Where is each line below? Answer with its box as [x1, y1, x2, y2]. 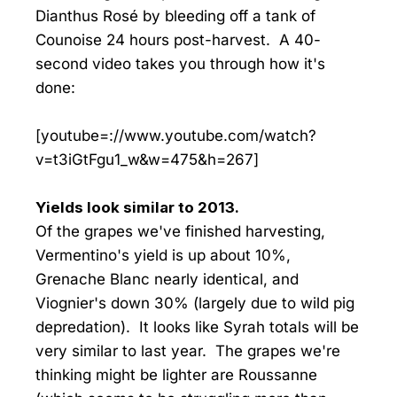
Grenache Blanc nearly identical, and [35, 270, 299, 289]
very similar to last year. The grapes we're [35, 342, 340, 361]
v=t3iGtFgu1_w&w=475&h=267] [35, 151, 259, 169]
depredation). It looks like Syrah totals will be [35, 318, 359, 337]
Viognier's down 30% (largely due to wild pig [35, 294, 354, 313]
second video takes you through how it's [35, 55, 325, 74]
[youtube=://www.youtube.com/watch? [35, 127, 316, 145]
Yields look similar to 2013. [35, 198, 239, 217]
